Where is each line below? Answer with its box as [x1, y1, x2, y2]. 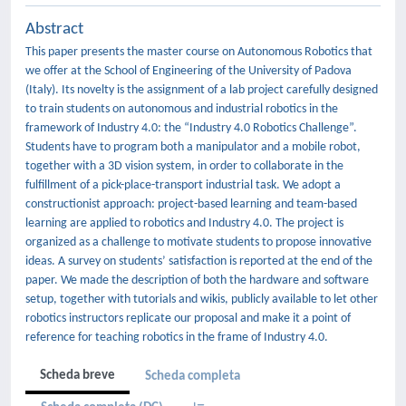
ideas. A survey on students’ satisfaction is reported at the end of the [25, 255, 372, 268]
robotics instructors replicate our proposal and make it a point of [25, 312, 351, 325]
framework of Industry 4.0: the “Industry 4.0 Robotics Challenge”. [25, 121, 357, 135]
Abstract [25, 21, 83, 38]
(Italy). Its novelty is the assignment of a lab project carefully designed [25, 83, 378, 97]
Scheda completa [145, 370, 240, 383]
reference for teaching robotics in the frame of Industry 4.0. [25, 331, 328, 344]
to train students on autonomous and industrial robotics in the [25, 102, 338, 116]
